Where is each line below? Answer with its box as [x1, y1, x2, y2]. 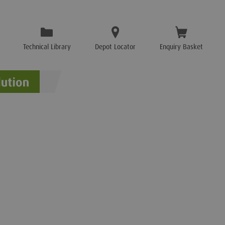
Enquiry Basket [159, 42, 203, 51]
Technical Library [23, 42, 71, 51]
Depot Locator [94, 42, 136, 51]
